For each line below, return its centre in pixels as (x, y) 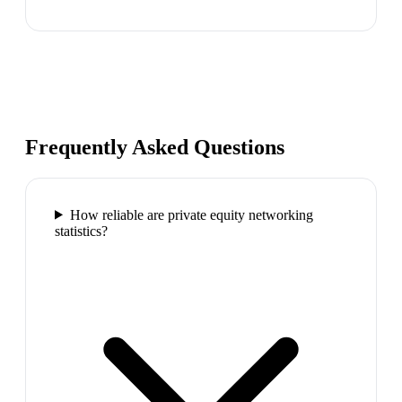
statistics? (81, 231)
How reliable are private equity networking (191, 214)
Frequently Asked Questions (155, 147)
